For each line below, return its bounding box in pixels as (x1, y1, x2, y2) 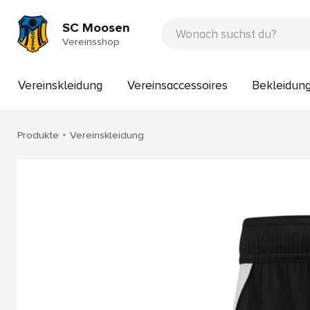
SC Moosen (62, 19, 130, 36)
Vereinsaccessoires (127, 78, 228, 93)
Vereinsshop (62, 35, 120, 48)
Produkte (17, 129, 59, 141)
